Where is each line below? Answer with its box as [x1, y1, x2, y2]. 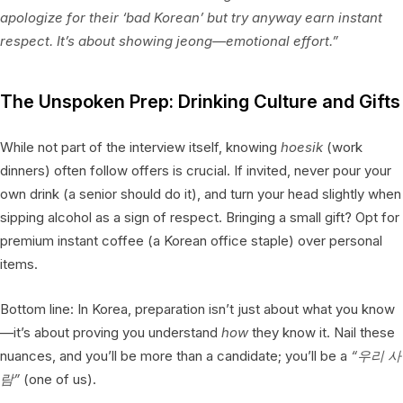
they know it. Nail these [248, 323, 395, 341]
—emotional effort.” [212, 31, 338, 49]
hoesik [281, 138, 323, 156]
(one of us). [20, 370, 96, 388]
